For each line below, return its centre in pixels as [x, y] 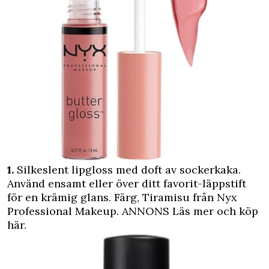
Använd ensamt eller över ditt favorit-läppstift [127, 184]
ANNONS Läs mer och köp [190, 211]
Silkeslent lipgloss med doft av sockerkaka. [127, 170]
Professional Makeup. [65, 211]
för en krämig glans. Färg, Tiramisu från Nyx [122, 198]
